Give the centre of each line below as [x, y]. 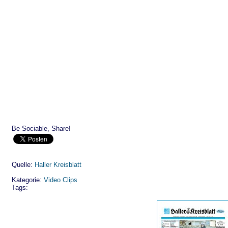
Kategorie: [28, 180]
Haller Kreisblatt [58, 165]
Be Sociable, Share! [41, 129]
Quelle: [23, 165]
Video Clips [61, 180]
